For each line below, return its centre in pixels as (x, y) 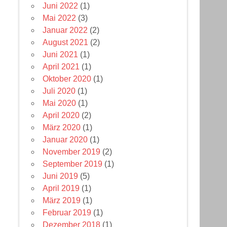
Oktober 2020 (67, 79)
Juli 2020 (59, 91)
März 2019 (62, 201)
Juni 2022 (61, 6)
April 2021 (61, 67)
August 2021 (66, 43)
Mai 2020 (60, 103)
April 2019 (61, 188)
